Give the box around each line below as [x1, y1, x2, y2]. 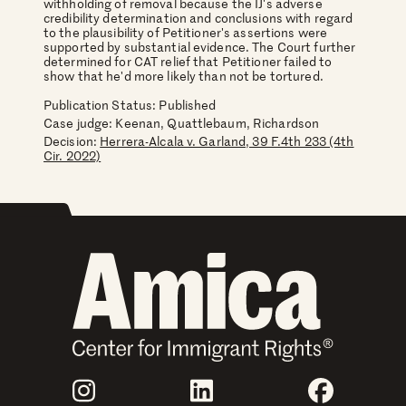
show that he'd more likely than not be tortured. [43, 67, 324, 85]
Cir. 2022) [43, 147, 101, 165]
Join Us [72, 375, 104, 391]
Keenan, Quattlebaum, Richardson [115, 114, 320, 132]
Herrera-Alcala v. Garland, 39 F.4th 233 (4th [100, 132, 354, 150]
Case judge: [43, 114, 116, 132]
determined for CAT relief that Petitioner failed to [43, 53, 333, 71]
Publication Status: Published [43, 96, 217, 114]
